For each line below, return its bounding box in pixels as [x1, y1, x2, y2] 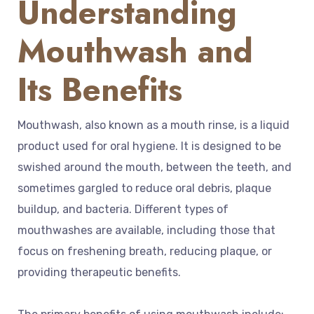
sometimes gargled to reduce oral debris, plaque [18, 182, 271, 196]
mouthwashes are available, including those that [18, 224, 275, 238]
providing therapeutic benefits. [18, 266, 181, 280]
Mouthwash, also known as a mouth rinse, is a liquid [18, 118, 289, 132]
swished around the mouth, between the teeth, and [18, 161, 292, 175]
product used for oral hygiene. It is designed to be [18, 139, 281, 153]
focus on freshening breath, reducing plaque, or [18, 245, 272, 259]
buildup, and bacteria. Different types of [18, 203, 228, 217]
